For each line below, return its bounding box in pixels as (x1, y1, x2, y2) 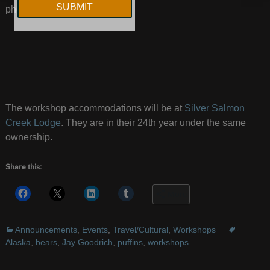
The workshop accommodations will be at (5, 103, 184, 114)
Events (81, 225, 108, 235)
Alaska (5, 237, 31, 248)
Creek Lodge (5, 118, 61, 128)
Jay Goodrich (61, 237, 113, 248)
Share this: (5, 164, 42, 172)
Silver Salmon (184, 103, 245, 114)
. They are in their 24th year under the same (60, 118, 246, 128)
